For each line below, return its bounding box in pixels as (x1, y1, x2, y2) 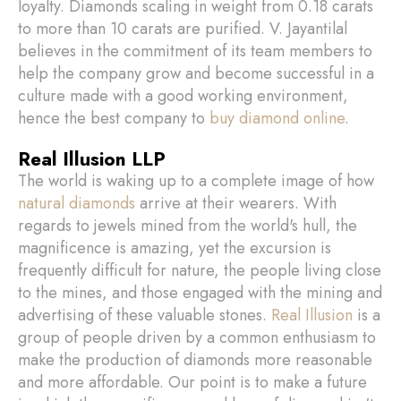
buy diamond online (205, 107, 345, 130)
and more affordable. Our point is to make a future (18, 371, 367, 394)
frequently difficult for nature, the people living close (18, 259, 381, 282)
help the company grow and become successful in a (18, 62, 374, 85)
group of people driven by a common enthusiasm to (18, 326, 376, 349)
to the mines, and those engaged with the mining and (18, 281, 382, 304)
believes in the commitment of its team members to (18, 39, 372, 63)
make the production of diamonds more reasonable (18, 348, 372, 371)
